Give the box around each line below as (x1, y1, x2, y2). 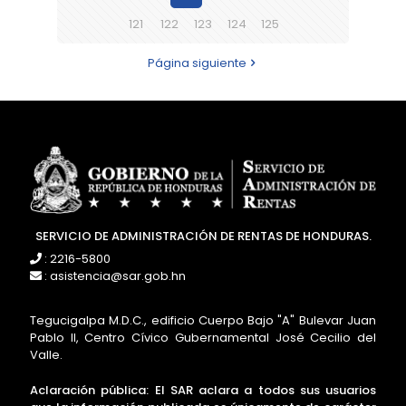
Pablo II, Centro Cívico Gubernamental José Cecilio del (30, 329, 376, 347)
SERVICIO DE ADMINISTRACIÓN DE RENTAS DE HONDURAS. (34, 227, 372, 246)
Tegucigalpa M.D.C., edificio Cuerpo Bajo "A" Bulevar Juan (30, 312, 376, 330)
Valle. (30, 346, 63, 364)
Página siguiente (148, 54, 246, 72)
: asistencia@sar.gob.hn (42, 267, 186, 285)
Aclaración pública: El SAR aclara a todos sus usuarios (30, 382, 376, 400)
